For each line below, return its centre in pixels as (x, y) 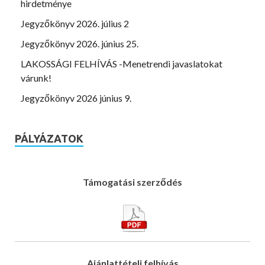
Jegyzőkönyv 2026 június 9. (76, 98)
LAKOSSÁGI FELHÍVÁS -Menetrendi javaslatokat (122, 64)
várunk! (36, 78)
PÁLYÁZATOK (49, 139)
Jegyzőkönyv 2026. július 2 (75, 24)
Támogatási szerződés (132, 182)
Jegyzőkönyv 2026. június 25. (80, 44)
